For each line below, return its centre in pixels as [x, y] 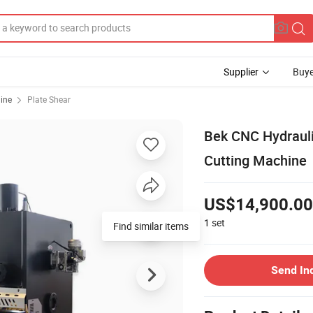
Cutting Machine [255, 160]
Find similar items [151, 226]
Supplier [241, 72]
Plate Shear [49, 99]
